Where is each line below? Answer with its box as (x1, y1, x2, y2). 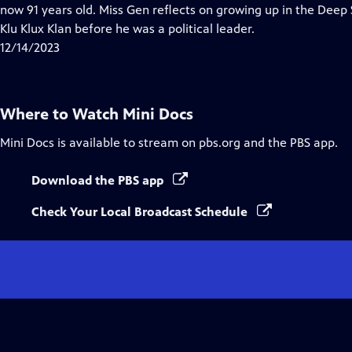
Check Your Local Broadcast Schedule (31, 204, 251, 219)
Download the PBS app (31, 173, 167, 188)
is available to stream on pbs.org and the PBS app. (54, 135, 338, 150)
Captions (90, 20, 139, 35)
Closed (90, 2, 127, 16)
